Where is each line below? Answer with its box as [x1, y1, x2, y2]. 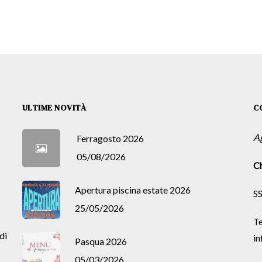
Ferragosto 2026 [76, 132, 144, 144]
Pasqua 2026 [74, 235, 127, 247]
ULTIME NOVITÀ [22, 102, 87, 113]
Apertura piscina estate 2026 [74, 184, 191, 195]
